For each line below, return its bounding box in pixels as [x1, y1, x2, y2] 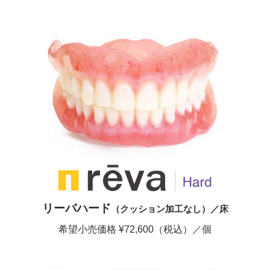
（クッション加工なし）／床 [110, 204, 228, 215]
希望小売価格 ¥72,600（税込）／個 [58, 224, 212, 235]
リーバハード [42, 202, 111, 215]
